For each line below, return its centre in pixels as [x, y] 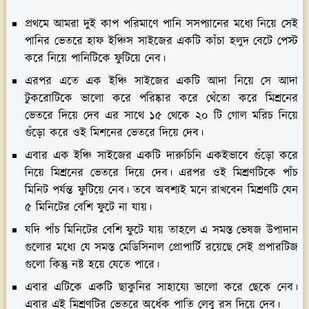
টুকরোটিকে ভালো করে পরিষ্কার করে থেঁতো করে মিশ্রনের [161, 98]
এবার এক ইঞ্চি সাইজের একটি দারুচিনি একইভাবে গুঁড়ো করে [161, 156]
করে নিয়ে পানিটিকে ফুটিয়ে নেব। [95, 58]
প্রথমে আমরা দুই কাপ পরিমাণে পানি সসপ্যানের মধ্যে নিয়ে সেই [161, 24]
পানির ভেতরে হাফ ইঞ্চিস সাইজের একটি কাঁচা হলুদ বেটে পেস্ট [161, 41]
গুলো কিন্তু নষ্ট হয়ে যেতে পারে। [92, 265]
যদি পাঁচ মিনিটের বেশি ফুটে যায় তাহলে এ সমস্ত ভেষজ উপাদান [161, 230]
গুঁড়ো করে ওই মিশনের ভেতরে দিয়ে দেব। [114, 133]
